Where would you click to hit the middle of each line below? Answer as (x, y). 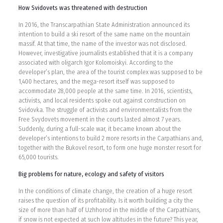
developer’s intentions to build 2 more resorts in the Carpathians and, (111, 138)
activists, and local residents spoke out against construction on (102, 100)
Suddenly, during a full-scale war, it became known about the (100, 128)
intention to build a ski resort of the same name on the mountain (104, 34)
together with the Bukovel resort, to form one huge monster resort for (110, 147)
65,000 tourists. (38, 157)
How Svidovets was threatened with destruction (83, 7)
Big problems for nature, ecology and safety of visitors (91, 174)
